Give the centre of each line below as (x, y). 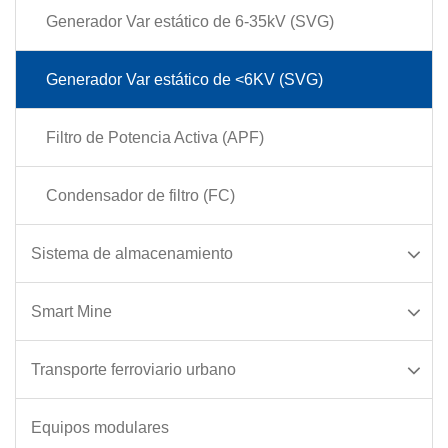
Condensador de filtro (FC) (140, 195)
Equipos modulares (100, 427)
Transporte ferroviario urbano (133, 369)
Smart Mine (71, 311)
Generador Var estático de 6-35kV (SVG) (190, 21)
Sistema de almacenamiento (132, 253)
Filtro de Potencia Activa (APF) (155, 137)
